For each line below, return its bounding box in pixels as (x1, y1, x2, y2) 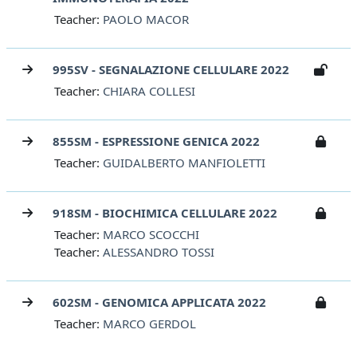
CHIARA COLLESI (103, 83, 195, 100)
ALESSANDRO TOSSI (103, 244, 214, 261)
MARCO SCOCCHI (103, 226, 199, 243)
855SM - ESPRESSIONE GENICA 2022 (53, 133, 260, 150)
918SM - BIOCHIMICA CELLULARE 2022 (53, 205, 277, 222)
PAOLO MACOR (103, 11, 189, 28)
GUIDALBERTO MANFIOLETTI (103, 155, 265, 171)
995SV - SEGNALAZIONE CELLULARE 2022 (53, 61, 289, 78)
